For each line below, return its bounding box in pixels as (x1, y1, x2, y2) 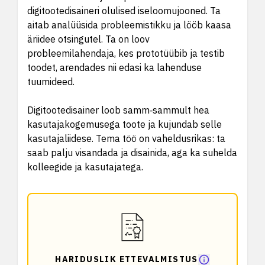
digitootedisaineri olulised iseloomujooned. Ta (27, 5, 221, 17)
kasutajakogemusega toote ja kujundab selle (27, 118, 222, 130)
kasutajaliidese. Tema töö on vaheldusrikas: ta (27, 132, 225, 144)
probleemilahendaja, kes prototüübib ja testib (27, 47, 225, 59)
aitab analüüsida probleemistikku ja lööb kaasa (27, 19, 231, 31)
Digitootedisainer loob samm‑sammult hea (27, 104, 209, 116)
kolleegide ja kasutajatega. (27, 161, 143, 173)
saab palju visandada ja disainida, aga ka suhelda (27, 147, 237, 159)
